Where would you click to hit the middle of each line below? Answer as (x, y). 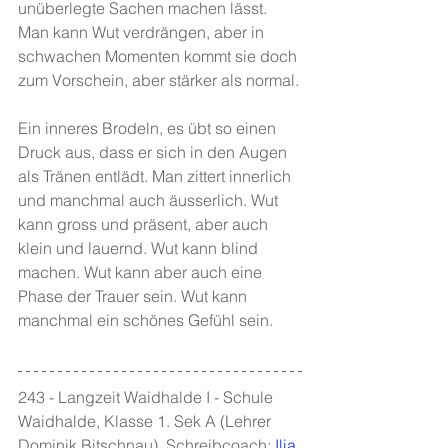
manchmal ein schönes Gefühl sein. (145, 320)
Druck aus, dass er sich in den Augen (154, 152)
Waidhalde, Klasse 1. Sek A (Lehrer (146, 421)
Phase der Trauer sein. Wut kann (134, 296)
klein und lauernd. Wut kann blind (140, 248)
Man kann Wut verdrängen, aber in (143, 32)
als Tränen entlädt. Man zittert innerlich (156, 176)
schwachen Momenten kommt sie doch (159, 56)
